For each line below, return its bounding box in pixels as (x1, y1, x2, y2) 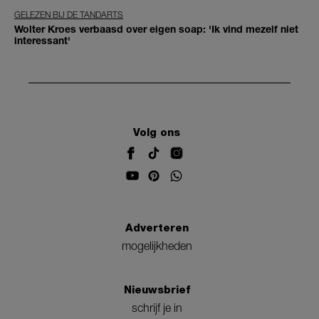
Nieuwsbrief (123, 283, 190, 296)
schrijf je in (131, 301, 182, 315)
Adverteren (125, 221, 189, 234)
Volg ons (133, 126, 180, 140)
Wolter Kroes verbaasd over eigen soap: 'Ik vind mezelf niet (14, 22, 298, 35)
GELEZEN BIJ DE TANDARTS (14, 9, 123, 20)
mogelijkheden (121, 239, 192, 252)
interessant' (14, 33, 70, 46)
